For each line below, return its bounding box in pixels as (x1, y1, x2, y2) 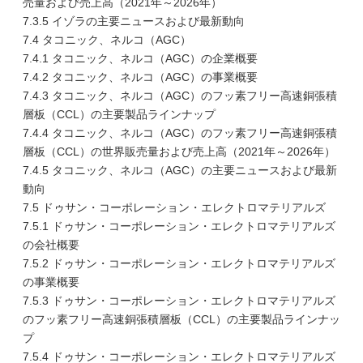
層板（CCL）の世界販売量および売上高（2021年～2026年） (23, 145, 335, 158)
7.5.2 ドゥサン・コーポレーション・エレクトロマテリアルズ (23, 257, 335, 270)
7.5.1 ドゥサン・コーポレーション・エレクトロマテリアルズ (23, 220, 335, 233)
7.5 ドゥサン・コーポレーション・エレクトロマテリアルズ (23, 201, 326, 214)
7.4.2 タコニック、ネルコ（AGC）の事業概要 (23, 70, 258, 83)
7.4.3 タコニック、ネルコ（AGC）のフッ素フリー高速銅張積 (23, 89, 337, 102)
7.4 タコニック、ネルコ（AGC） (23, 33, 191, 46)
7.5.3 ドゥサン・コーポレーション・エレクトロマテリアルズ (23, 294, 335, 307)
